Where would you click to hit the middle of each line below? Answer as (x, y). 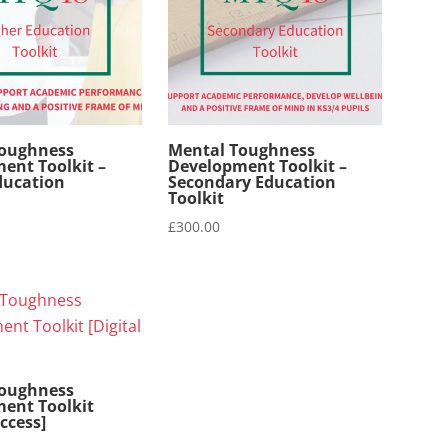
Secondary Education (252, 181)
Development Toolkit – (258, 165)
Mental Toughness (242, 149)
